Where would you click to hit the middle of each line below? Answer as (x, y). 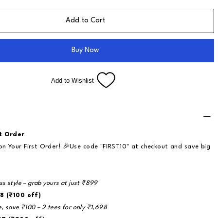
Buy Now (85, 51)
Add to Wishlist (73, 80)
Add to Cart (85, 21)
